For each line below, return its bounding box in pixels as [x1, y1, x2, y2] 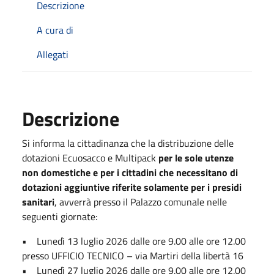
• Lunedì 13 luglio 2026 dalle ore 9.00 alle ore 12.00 [22, 233, 246, 248]
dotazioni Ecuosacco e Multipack [22, 150, 158, 165]
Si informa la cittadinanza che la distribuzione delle [22, 135, 234, 150]
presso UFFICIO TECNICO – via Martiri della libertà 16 [22, 248, 243, 263]
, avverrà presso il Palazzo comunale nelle [54, 194, 227, 209]
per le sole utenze [158, 150, 234, 165]
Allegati [37, 46, 68, 62]
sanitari [22, 194, 54, 209]
